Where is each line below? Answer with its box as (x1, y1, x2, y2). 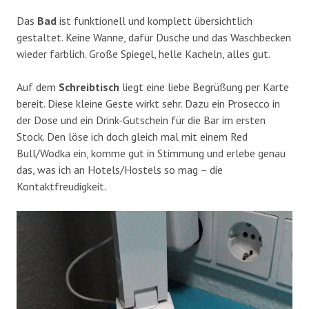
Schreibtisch (56, 79, 119, 94)
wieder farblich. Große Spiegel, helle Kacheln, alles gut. (17, 46, 270, 61)
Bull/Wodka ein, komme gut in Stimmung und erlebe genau (17, 146, 286, 160)
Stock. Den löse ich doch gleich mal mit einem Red (17, 129, 248, 143)
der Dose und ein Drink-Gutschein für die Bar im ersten (17, 112, 266, 127)
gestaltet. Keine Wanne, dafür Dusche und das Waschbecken (17, 30, 291, 44)
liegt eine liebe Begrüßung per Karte (119, 79, 289, 94)
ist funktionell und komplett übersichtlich (57, 13, 252, 28)
